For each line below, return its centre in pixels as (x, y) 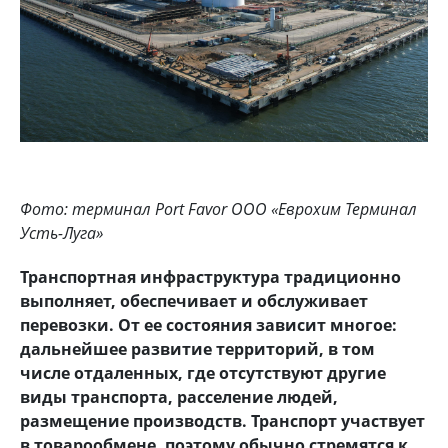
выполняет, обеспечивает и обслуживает (194, 300)
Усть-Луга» (61, 232)
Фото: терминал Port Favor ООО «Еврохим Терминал (218, 208)
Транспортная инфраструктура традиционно (210, 276)
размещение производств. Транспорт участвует (222, 420)
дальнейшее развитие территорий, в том (197, 348)
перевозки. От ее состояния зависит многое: (208, 324)
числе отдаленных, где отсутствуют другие (203, 372)
